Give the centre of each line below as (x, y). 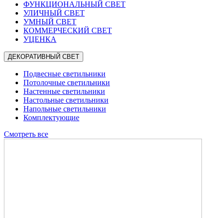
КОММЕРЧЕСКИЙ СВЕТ (68, 30)
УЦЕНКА (40, 39)
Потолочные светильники (67, 82)
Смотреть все (26, 134)
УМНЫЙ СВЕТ (50, 22)
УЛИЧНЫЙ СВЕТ (54, 13)
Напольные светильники (65, 109)
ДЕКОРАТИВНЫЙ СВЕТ (44, 57)
